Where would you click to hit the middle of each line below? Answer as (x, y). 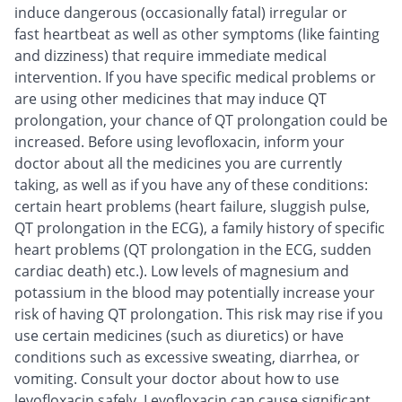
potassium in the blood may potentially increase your (195, 293)
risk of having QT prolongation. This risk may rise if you (199, 315)
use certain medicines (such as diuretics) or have (179, 336)
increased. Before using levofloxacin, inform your (179, 142)
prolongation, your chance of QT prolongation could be (201, 121)
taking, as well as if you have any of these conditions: (191, 185)
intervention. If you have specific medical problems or (195, 78)
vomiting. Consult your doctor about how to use (177, 379)
